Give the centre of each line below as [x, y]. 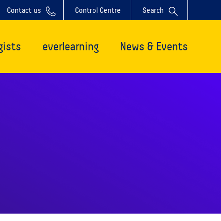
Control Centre [98, 10]
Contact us [24, 10]
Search [153, 10]
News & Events [154, 46]
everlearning [70, 46]
